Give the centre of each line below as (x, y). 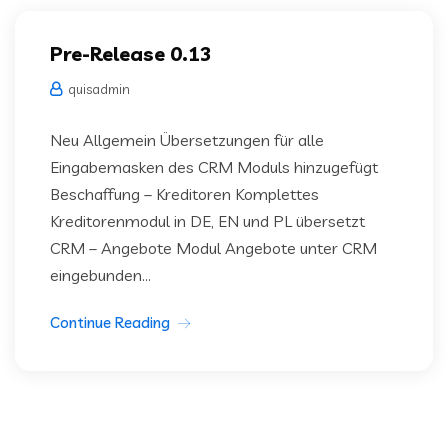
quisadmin (97, 89)
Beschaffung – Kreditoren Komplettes (184, 194)
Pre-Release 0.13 (131, 53)
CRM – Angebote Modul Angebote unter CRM (213, 248)
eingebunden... (100, 275)
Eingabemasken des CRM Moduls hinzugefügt (214, 167)
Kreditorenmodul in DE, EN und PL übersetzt (207, 221)
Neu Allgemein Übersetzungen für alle (187, 140)
